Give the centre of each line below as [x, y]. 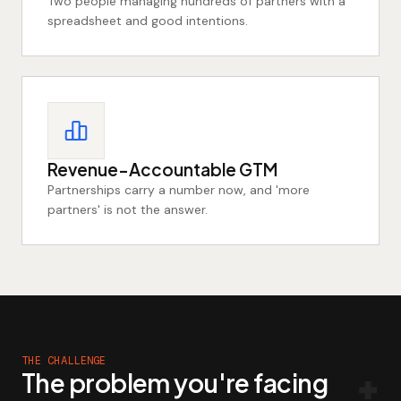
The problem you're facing [175, 383]
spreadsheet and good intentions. [148, 21]
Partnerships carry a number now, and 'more [179, 190]
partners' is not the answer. [128, 209]
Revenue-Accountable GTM [162, 169]
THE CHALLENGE [64, 361]
